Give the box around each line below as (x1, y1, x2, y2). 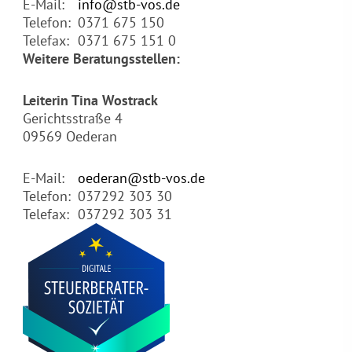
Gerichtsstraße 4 (22, 109, 123, 128)
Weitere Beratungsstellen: (22, 49, 180, 68)
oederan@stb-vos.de (77, 169, 205, 188)
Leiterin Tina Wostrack (22, 91, 158, 110)
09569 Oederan (22, 127, 117, 146)
